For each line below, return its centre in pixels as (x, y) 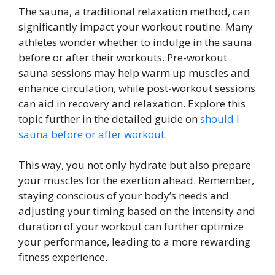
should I (220, 118)
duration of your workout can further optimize (131, 226)
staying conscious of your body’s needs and (124, 196)
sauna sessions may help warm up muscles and (134, 72)
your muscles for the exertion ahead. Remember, (136, 180)
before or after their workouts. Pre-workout (123, 57)
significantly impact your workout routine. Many (136, 26)
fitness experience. (63, 257)
